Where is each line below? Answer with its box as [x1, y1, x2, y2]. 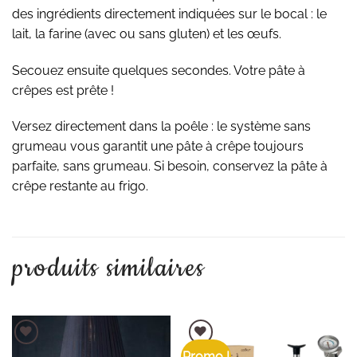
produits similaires [12, 250, 205, 287]
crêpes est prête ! [12, 82, 114, 98]
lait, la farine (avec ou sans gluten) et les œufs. [12, 25, 281, 41]
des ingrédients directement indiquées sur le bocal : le [12, 6, 327, 22]
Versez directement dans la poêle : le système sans [12, 119, 311, 135]
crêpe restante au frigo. [12, 178, 148, 194]
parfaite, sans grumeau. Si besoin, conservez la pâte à [12, 159, 328, 175]
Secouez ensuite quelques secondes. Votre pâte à [12, 62, 305, 78]
